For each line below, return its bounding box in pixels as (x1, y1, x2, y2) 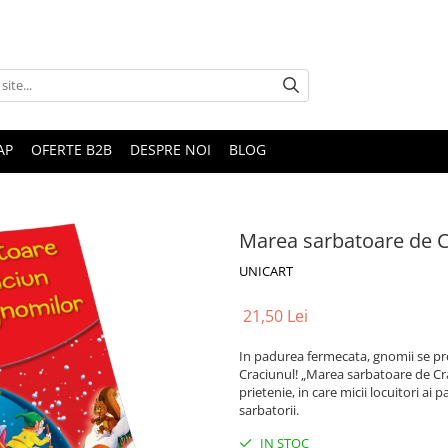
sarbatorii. (239, 401, 299, 419)
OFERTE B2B (31, 140, 112, 159)
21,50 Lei (243, 305, 308, 327)
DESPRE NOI (130, 140, 211, 159)
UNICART (239, 262, 293, 280)
